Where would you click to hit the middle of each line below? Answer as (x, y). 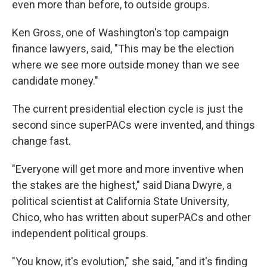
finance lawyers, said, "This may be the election (123, 49)
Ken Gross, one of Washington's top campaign (120, 33)
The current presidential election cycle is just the (128, 109)
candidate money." (55, 81)
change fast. (41, 141)
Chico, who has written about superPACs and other (131, 218)
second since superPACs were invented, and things (133, 125)
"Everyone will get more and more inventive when (128, 169)
